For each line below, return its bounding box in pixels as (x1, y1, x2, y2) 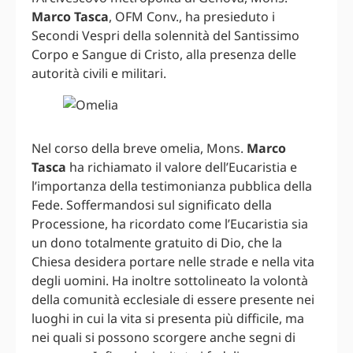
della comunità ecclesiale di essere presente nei (32, 291, 314, 309)
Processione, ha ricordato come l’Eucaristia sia (32, 215, 308, 233)
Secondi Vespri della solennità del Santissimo (32, 27, 299, 45)
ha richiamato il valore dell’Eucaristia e (66, 158, 297, 176)
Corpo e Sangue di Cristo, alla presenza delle (32, 46, 296, 64)
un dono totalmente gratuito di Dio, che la (32, 234, 282, 252)
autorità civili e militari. (32, 65, 166, 83)
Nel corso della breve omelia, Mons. (32, 139, 247, 158)
